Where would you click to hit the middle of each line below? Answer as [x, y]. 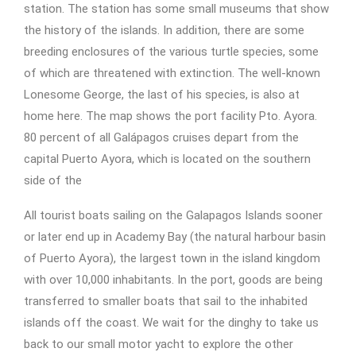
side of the [53, 180]
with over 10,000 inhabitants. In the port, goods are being [173, 280]
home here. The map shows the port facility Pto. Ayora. [170, 116]
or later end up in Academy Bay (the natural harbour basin [175, 237]
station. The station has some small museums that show [176, 9]
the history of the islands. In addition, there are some [164, 30]
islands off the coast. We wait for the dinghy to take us [171, 323]
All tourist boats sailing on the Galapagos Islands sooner [173, 215]
